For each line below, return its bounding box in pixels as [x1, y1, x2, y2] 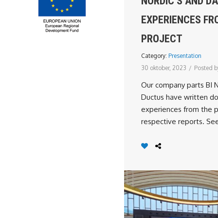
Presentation [168, 52, 201, 59]
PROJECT [141, 33, 182, 45]
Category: [141, 52, 168, 59]
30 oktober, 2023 [141, 64, 186, 72]
